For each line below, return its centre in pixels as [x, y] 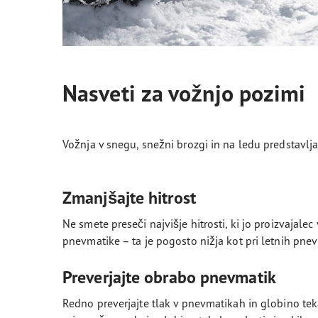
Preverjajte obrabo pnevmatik [169, 277]
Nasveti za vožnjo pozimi [184, 93]
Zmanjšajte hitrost [129, 197]
